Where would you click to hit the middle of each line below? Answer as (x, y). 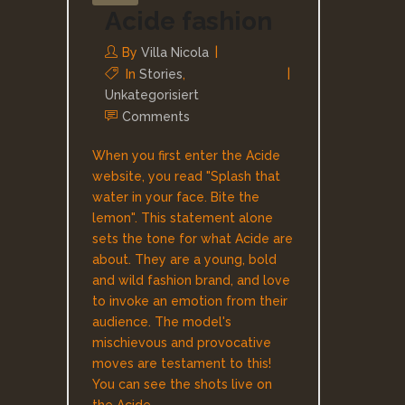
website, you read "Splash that (186, 176)
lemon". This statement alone (183, 218)
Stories (161, 74)
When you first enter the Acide (186, 155)
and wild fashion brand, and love (191, 280)
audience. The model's (162, 322)
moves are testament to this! (182, 363)
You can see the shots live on (182, 384)
